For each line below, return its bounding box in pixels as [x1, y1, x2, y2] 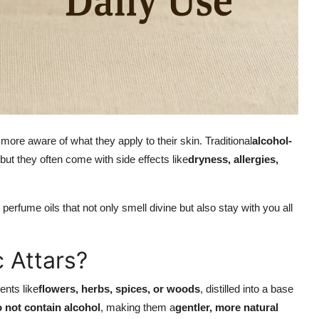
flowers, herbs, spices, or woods [38, 283, 200, 296]
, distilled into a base [200, 283, 293, 296]
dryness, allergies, [188, 153, 278, 166]
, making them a [100, 301, 175, 314]
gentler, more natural [175, 301, 278, 314]
